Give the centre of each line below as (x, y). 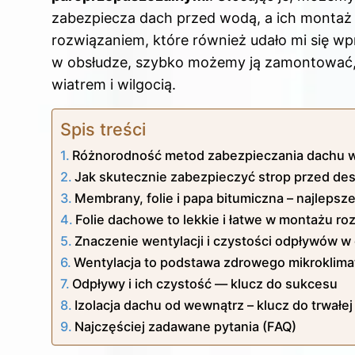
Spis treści (103, 130)
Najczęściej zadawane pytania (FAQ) (186, 327)
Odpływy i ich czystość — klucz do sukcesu (205, 284)
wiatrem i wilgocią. (114, 85)
